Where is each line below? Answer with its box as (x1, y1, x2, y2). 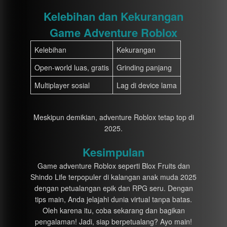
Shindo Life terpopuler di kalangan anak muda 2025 (30, 172, 197, 182)
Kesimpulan (83, 144, 144, 160)
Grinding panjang (117, 62, 172, 72)
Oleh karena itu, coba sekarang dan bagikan (42, 205, 185, 215)
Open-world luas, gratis (34, 62, 109, 72)
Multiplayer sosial (34, 80, 90, 90)
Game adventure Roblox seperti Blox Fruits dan (37, 161, 190, 171)
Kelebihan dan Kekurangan (44, 8, 183, 24)
